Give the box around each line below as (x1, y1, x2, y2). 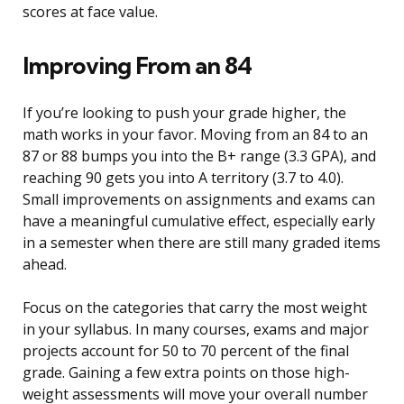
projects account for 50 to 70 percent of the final (23, 341, 349, 362)
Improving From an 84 (23, 50, 252, 81)
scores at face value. (23, 2, 158, 23)
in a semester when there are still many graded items (23, 233, 381, 253)
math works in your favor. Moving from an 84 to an (23, 124, 368, 145)
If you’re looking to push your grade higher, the (23, 103, 346, 124)
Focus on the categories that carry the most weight (23, 298, 367, 318)
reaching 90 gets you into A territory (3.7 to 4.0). (23, 168, 344, 188)
